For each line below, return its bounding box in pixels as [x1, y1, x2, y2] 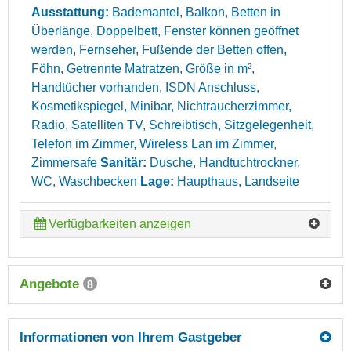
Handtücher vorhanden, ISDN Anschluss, [31, 80, 259, 94]
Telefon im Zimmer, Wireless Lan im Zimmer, [31, 136, 277, 150]
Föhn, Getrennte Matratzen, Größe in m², [31, 61, 255, 75]
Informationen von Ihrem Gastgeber [20, 329, 242, 345]
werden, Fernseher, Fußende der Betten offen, [31, 42, 287, 56]
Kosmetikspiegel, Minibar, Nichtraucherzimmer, [31, 99, 291, 113]
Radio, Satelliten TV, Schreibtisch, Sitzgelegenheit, [31, 118, 314, 132]
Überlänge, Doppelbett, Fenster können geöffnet [31, 24, 299, 38]
